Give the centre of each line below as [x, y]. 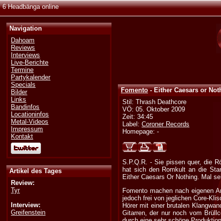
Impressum [27, 129]
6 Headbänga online [31, 7]
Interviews [26, 55]
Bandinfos [25, 107]
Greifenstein [28, 212]
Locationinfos [30, 114]
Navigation [26, 29]
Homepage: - [141, 132]
